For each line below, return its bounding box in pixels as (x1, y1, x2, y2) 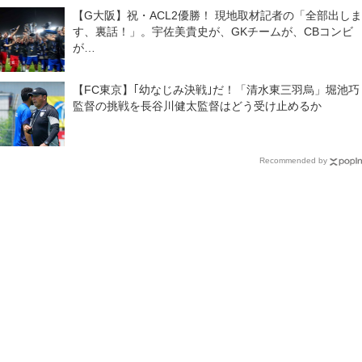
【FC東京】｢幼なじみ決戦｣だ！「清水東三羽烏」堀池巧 (73, 83, 360, 97)
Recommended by (259, 156, 327, 166)
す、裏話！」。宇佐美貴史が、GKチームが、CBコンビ (73, 25, 353, 39)
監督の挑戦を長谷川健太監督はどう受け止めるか (73, 99, 322, 113)
